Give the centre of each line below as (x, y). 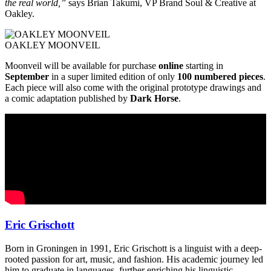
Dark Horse (154, 99)
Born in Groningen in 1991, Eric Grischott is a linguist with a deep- (133, 248)
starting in (203, 66)
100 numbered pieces (220, 77)
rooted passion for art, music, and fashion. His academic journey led (134, 259)
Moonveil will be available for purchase (82, 66)
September (27, 77)
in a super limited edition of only (113, 77)
